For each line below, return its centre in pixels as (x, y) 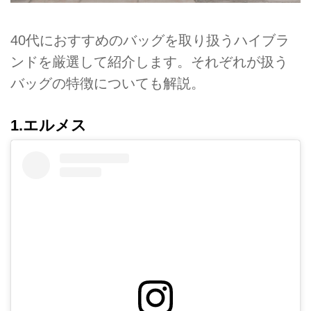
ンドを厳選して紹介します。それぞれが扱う (149, 62)
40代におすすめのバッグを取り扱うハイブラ (150, 41)
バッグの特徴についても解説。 (108, 84)
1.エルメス (49, 125)
